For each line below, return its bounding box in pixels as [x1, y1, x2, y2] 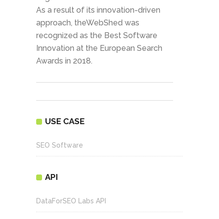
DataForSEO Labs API [36, 197, 106, 205]
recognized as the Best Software [36, 31, 157, 41]
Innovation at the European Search [36, 44, 162, 53]
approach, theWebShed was [36, 18, 139, 28]
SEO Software [36, 141, 83, 150]
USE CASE [45, 116, 85, 127]
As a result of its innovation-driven [36, 5, 160, 15]
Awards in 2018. [36, 56, 92, 66]
